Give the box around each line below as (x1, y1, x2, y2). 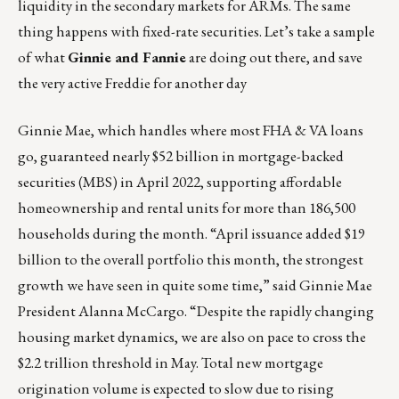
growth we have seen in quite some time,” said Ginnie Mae (18, 275, 372, 296)
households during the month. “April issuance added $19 (18, 224, 365, 244)
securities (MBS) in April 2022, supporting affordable (18, 172, 342, 192)
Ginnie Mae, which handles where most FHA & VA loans (18, 120, 363, 141)
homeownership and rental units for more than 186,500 (18, 198, 355, 218)
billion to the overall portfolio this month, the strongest (18, 249, 363, 270)
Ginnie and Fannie (68, 47, 186, 68)
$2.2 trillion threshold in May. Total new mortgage (18, 353, 323, 373)
